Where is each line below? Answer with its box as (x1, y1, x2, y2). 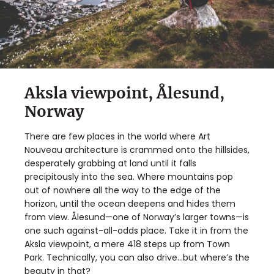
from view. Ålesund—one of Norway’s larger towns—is (24, 210, 249, 223)
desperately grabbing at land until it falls (24, 157, 196, 169)
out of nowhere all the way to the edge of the (24, 183, 221, 196)
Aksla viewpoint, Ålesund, (24, 83, 224, 103)
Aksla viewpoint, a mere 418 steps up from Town (24, 237, 230, 250)
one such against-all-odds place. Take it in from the (24, 224, 248, 237)
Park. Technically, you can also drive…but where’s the (24, 251, 250, 264)
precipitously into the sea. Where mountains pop (24, 170, 233, 183)
